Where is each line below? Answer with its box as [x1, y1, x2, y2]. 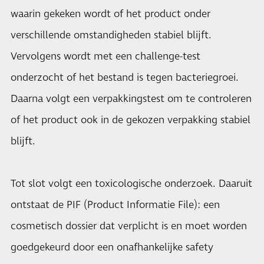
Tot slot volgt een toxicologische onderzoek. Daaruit [11, 176, 252, 191]
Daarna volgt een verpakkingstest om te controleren [11, 91, 252, 106]
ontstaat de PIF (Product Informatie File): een [11, 197, 220, 212]
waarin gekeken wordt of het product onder [11, 6, 210, 21]
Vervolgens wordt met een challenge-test [11, 49, 200, 64]
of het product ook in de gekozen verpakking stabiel [11, 113, 250, 127]
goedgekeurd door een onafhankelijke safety [11, 240, 213, 255]
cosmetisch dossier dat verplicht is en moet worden [11, 219, 247, 233]
